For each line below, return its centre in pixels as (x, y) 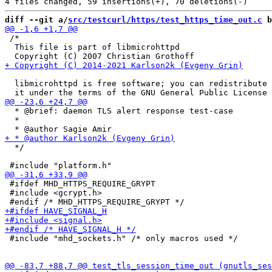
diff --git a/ (36, 20)
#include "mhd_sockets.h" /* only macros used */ (121, 238)
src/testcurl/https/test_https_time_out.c (165, 20)
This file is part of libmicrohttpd (92, 47)
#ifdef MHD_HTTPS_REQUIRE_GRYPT (80, 184)
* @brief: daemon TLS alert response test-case (119, 111)
